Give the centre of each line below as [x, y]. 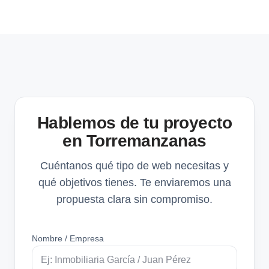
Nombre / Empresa [68, 238]
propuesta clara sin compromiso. [134, 199]
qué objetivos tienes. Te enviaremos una [134, 182]
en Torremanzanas [134, 141]
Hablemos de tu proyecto [134, 122]
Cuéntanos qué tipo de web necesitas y [134, 165]
